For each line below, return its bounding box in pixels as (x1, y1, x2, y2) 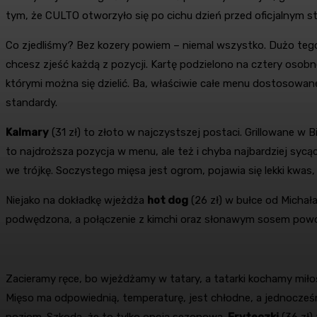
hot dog (147, 193, 188, 207)
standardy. (6, 96, 60, 109)
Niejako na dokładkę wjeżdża (6, 193, 147, 207)
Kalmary (6, 125, 49, 139)
